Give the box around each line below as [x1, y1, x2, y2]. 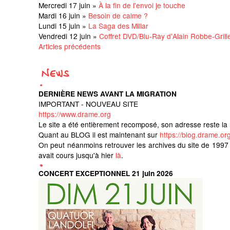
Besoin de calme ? [88, 10, 148, 21]
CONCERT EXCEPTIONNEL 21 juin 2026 [39, 168, 173, 178]
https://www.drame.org [39, 108, 111, 119]
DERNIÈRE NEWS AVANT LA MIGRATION [39, 88, 177, 99]
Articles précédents [39, 41, 101, 51]
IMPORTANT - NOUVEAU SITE [39, 98, 138, 109]
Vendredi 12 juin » [39, 30, 99, 41]
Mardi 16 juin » [39, 10, 88, 21]
